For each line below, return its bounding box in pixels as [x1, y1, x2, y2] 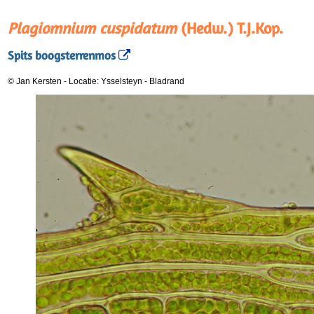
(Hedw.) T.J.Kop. [177, 19, 283, 37]
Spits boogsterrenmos [8, 48, 116, 63]
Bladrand [149, 76, 184, 86]
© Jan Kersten [8, 76, 62, 86]
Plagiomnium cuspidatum [8, 19, 177, 37]
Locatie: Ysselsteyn [69, 76, 144, 86]
